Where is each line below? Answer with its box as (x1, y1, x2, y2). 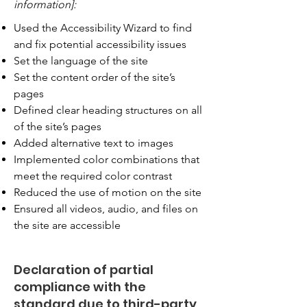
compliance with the (14, 278, 146, 295)
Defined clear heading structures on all (14, 103, 202, 116)
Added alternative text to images (14, 136, 173, 149)
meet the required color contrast (14, 169, 172, 182)
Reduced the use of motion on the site (14, 185, 201, 199)
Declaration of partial (14, 260, 153, 278)
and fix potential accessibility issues (14, 37, 186, 51)
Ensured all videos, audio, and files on (14, 201, 198, 215)
